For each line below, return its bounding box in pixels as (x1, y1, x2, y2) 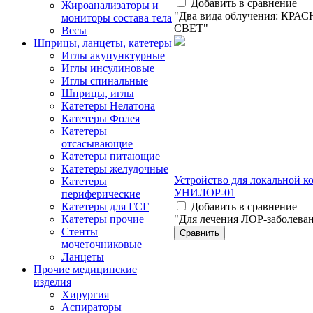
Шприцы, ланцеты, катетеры (34, 37, 172, 49)
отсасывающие (61, 138, 133, 150)
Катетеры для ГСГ (61, 201, 149, 212)
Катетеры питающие (61, 150, 160, 162)
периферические (61, 188, 140, 200)
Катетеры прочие (61, 213, 144, 225)
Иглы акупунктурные (61, 50, 165, 61)
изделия (34, 276, 71, 288)
